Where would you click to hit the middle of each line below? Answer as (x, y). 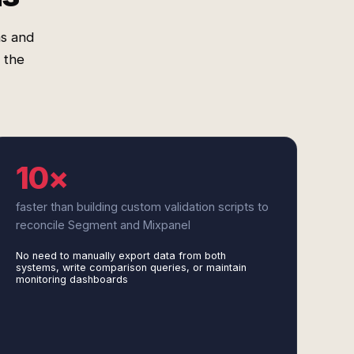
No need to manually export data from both (121, 256)
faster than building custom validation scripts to (142, 207)
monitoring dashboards (72, 279)
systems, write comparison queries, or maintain (131, 267)
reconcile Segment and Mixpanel (103, 225)
